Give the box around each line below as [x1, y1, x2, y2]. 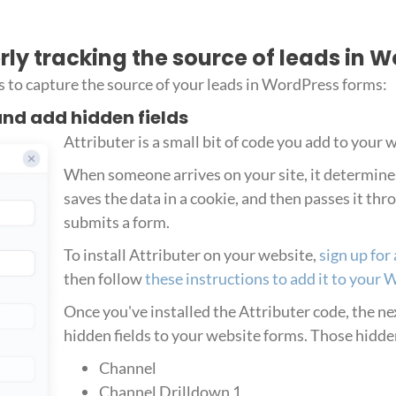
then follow [63, 269, 145, 289]
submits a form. [63, 212, 170, 232]
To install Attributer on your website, [63, 245, 319, 265]
